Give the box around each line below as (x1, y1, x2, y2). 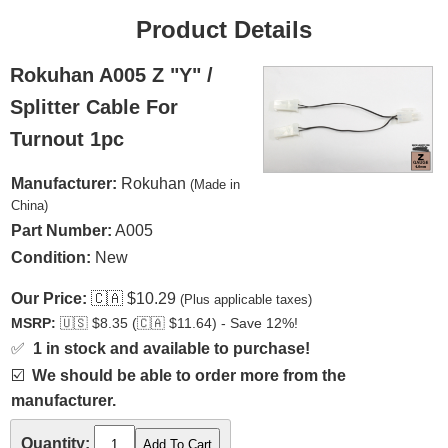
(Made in (190, 177, 240, 192)
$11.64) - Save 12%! (165, 316, 298, 331)
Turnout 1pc (10, 128, 124, 150)
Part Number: (11, 222, 112, 239)
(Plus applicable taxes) (180, 292, 312, 307)
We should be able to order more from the (32, 367, 346, 384)
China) (11, 198, 48, 213)
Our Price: (11, 290, 87, 307)
